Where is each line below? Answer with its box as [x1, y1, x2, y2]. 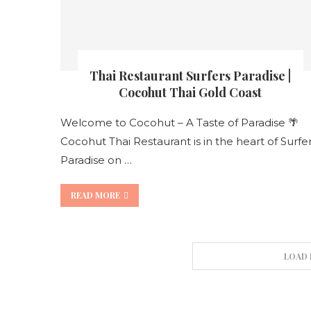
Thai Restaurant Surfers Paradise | [90, 67, 292, 84]
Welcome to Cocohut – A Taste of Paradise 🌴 [60, 115, 299, 129]
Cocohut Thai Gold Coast [119, 83, 262, 101]
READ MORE [71, 189, 120, 201]
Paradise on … [60, 153, 132, 167]
